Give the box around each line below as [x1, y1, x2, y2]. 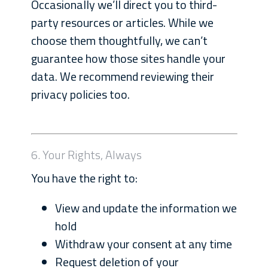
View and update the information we [54, 199, 237, 217]
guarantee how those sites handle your [31, 49, 226, 68]
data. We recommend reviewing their [31, 67, 214, 86]
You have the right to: [31, 169, 138, 187]
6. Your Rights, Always [31, 145, 142, 164]
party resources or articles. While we [31, 13, 214, 32]
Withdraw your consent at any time [54, 234, 232, 253]
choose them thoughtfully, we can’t [31, 31, 208, 50]
